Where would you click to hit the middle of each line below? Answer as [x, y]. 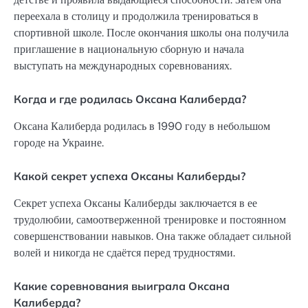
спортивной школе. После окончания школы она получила [151, 32]
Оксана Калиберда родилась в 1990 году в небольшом [142, 126]
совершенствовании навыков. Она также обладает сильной [153, 236]
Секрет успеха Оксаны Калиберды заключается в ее [135, 203]
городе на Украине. [59, 142]
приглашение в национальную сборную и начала [129, 49]
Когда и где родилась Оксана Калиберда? [130, 99]
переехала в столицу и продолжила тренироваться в [136, 16]
